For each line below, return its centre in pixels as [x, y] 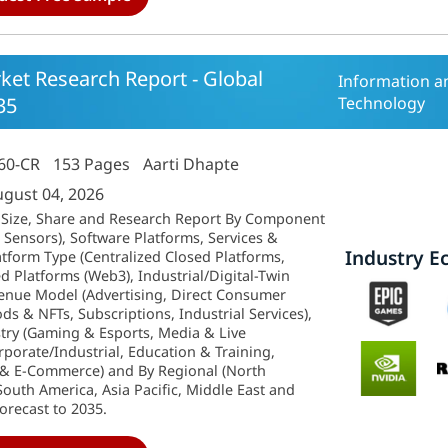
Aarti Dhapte [191, 164]
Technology [382, 103]
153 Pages [92, 164]
